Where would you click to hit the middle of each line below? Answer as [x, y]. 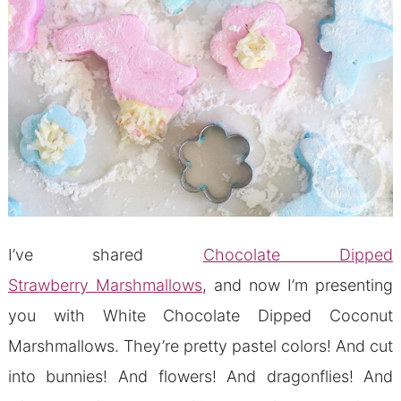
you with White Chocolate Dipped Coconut [200, 316]
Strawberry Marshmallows [105, 286]
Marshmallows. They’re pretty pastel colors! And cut [200, 346]
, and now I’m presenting [298, 286]
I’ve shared [105, 255]
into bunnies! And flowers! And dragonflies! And [200, 377]
